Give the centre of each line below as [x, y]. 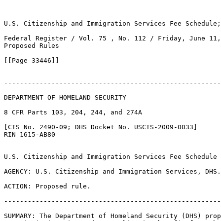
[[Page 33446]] [32, 60]
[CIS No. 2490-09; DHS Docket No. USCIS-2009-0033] [101, 127]
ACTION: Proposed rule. [47, 186]
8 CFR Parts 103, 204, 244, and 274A [73, 112]
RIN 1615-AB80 [30, 134]
